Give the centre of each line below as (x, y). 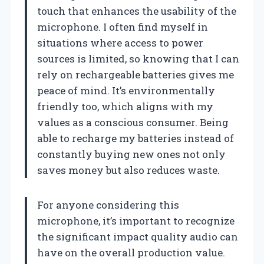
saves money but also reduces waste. (128, 170)
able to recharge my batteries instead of (136, 138)
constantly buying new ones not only (131, 154)
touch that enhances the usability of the (137, 11)
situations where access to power (120, 42)
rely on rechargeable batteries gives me (136, 74)
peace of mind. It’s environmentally (126, 90)
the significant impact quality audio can (138, 236)
